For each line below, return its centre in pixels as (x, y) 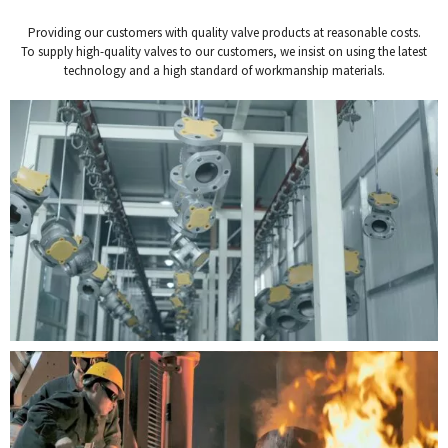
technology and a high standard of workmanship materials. (224, 70)
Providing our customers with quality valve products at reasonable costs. (224, 32)
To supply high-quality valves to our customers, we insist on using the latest (224, 51)
